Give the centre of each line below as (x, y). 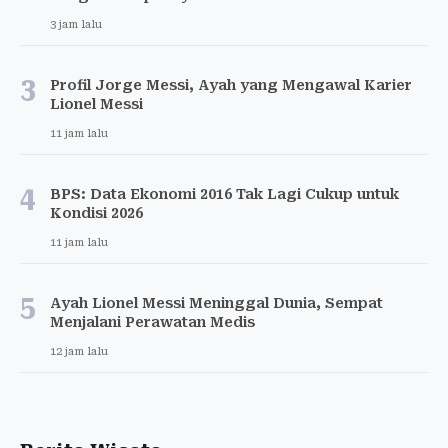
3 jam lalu (76, 24)
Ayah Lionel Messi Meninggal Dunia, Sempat (216, 302)
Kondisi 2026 (96, 212)
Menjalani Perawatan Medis (152, 321)
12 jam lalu (79, 351)
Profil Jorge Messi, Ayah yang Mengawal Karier (231, 84)
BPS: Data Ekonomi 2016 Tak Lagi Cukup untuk (224, 193)
